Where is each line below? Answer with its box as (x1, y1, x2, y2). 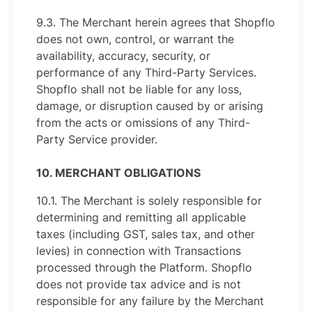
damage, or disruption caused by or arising (36, 99, 263, 113)
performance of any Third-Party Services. (36, 65, 256, 79)
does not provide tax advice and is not (36, 277, 241, 291)
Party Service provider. (36, 132, 157, 146)
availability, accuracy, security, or (36, 49, 210, 63)
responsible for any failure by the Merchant (36, 294, 264, 308)
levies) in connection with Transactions (36, 244, 241, 258)
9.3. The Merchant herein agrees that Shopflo (36, 15, 275, 29)
